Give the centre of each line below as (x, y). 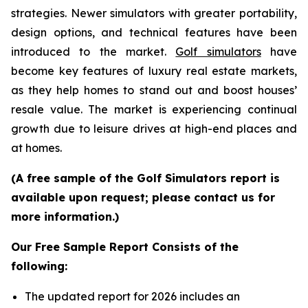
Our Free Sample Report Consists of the (125, 247)
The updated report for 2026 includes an (132, 297)
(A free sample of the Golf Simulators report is (145, 178)
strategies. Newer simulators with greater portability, (154, 13)
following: (39, 266)
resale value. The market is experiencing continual (154, 110)
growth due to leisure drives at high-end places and (154, 129)
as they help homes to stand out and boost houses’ (154, 90)
